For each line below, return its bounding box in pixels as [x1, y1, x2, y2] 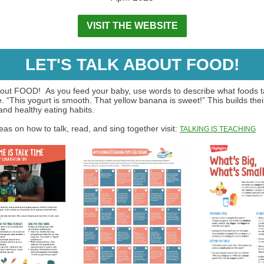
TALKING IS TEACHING [180, 125, 256, 133]
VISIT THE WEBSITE [86, 21, 178, 31]
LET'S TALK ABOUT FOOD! [25, 55, 239, 74]
